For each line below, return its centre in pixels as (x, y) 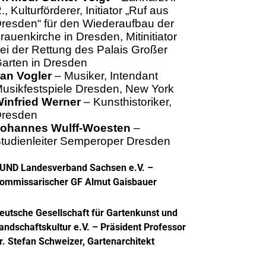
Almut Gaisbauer (119, 182)
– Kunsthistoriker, (126, 102)
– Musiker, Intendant (104, 76)
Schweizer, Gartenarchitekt (96, 241)
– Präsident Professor (137, 227)
